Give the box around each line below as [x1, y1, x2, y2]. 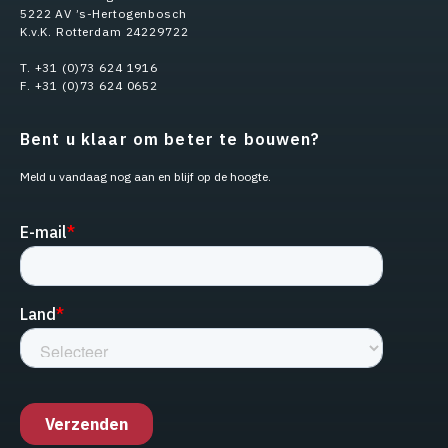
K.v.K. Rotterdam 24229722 [20, 24, 189, 40]
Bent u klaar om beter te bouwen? [20, 129, 321, 150]
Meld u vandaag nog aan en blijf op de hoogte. [20, 169, 271, 185]
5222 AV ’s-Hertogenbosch [20, 6, 187, 22]
